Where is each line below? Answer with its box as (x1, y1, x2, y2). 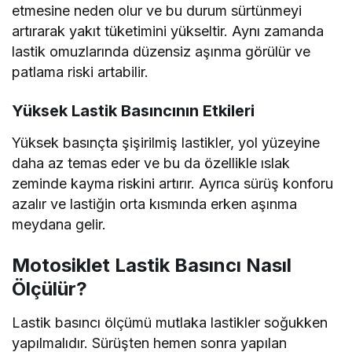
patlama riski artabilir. (12, 63, 149, 80)
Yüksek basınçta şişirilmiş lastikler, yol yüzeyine (12, 134, 321, 151)
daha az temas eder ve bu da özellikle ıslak (12, 154, 291, 171)
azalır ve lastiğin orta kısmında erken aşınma (12, 195, 298, 212)
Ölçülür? (12, 277, 87, 300)
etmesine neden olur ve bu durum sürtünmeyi (12, 2, 302, 19)
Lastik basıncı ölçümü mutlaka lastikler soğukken (12, 313, 328, 331)
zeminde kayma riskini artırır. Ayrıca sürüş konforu (12, 174, 334, 192)
